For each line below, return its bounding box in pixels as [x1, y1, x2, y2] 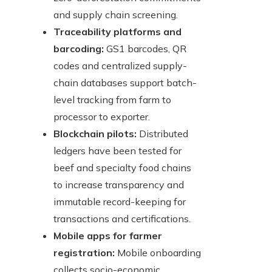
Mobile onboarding [115, 246, 201, 259]
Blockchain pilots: [53, 127, 137, 140]
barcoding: [53, 42, 104, 55]
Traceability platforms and [53, 25, 182, 38]
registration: [53, 246, 115, 259]
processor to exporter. [53, 110, 150, 123]
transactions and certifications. [53, 212, 191, 225]
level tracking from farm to [53, 93, 171, 106]
